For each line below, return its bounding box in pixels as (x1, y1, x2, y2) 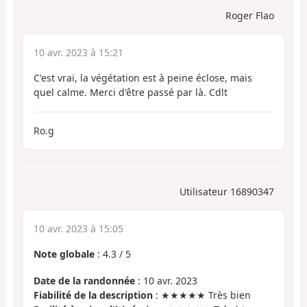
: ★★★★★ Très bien (153, 288, 251, 302)
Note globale (34, 247, 95, 261)
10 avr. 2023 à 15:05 (34, 222, 123, 236)
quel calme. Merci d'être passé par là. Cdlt (34, 86, 228, 99)
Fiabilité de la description (34, 288, 153, 302)
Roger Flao (225, 9, 274, 23)
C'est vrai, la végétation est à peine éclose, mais (34, 71, 252, 85)
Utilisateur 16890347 (180, 185, 274, 199)
